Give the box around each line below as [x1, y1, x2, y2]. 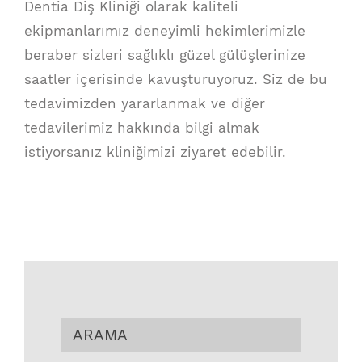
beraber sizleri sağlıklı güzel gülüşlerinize [24, 47, 305, 64]
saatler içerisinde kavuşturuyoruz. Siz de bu [24, 71, 327, 88]
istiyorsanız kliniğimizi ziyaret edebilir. [24, 144, 286, 161]
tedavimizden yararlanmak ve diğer [24, 95, 265, 112]
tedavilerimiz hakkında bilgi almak [24, 120, 259, 137]
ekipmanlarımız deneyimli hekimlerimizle [24, 23, 305, 40]
